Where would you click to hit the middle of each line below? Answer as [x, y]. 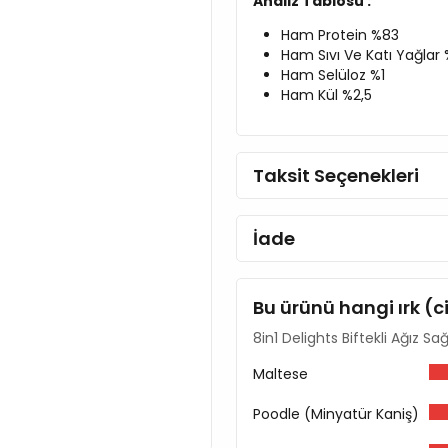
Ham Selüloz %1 [333, 74]
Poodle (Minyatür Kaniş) [336, 413]
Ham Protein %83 [340, 34]
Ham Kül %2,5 [326, 94]
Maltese [280, 373]
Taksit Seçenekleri [336, 175]
